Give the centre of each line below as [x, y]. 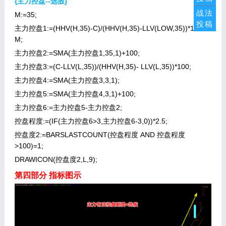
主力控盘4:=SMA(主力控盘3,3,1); [67, 80]
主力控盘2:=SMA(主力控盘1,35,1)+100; [77, 53]
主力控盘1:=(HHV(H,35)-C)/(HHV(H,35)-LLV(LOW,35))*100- [109, 28]
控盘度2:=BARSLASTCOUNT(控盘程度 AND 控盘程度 [100, 135]
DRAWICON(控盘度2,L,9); [56, 159]
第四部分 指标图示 [48, 175]
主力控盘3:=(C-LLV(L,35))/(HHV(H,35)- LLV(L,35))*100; [103, 67]
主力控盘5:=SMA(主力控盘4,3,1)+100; [75, 94]
